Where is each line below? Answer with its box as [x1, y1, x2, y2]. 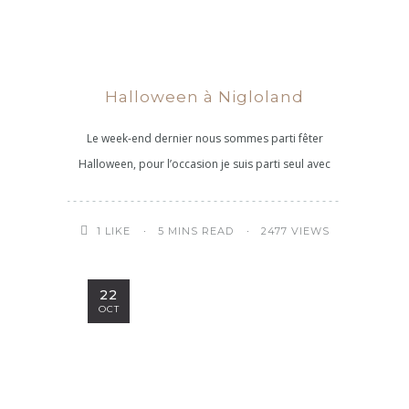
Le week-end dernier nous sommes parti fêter [86, 131, 323, 146]
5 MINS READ [157, 224, 234, 237]
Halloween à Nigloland [105, 88, 304, 106]
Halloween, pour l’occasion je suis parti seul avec [79, 156, 330, 172]
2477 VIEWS [260, 224, 330, 237]
